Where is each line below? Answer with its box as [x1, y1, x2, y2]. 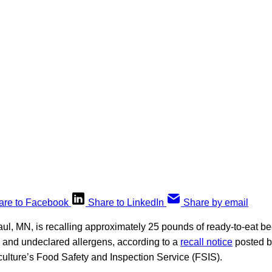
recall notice [180, 237, 233, 248]
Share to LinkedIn [88, 197, 164, 208]
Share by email [183, 197, 248, 208]
